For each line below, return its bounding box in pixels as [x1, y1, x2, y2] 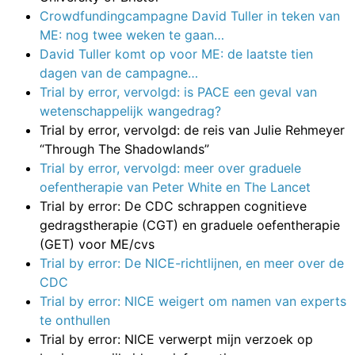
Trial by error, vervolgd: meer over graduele [40, 159, 301, 176]
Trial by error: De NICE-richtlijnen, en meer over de [40, 254, 344, 271]
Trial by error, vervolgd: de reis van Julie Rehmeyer [40, 121, 345, 138]
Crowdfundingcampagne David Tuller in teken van [40, 7, 340, 24]
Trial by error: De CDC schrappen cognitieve [40, 197, 307, 214]
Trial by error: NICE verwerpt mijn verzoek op [40, 330, 313, 347]
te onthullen [40, 311, 110, 328]
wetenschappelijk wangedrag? [40, 102, 221, 119]
